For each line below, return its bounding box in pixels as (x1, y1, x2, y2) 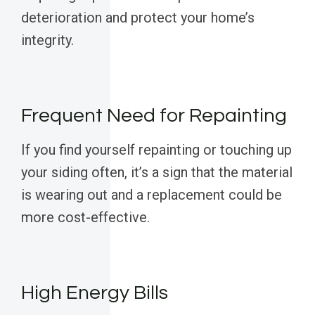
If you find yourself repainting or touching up (21, 141, 292, 159)
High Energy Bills (21, 283, 168, 304)
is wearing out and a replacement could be (21, 186, 282, 204)
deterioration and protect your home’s (21, 9, 255, 27)
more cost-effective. (21, 209, 150, 226)
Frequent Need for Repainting (21, 105, 287, 127)
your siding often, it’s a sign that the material (21, 164, 292, 181)
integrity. (21, 32, 74, 49)
